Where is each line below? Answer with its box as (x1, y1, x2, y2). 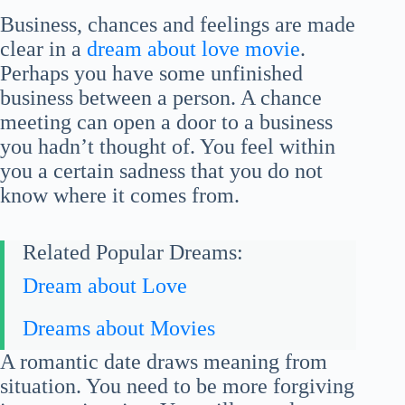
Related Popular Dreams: (23, 240, 243, 264)
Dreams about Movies (23, 316, 215, 340)
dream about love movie (87, 36, 300, 61)
